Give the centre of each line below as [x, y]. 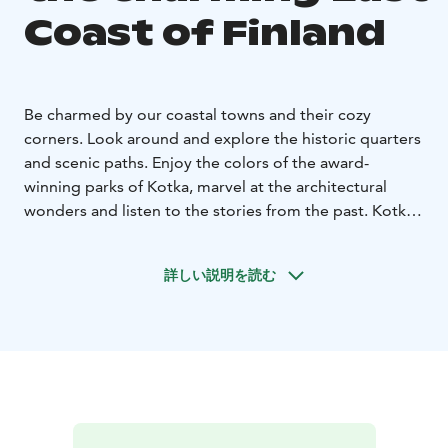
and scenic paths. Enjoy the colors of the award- [196, 163]
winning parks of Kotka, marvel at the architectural [205, 187]
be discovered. [78, 283]
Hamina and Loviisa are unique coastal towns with [203, 235]
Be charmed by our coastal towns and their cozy [197, 115]
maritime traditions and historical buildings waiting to [218, 259]
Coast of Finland [205, 33]
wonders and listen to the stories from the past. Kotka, [221, 211]
